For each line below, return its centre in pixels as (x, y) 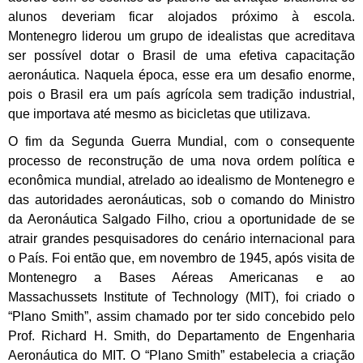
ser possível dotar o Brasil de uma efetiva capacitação (181, 55)
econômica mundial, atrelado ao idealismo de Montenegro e (181, 180)
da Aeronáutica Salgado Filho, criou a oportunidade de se (181, 219)
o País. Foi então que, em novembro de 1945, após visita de (181, 258)
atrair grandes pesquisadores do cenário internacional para (181, 238)
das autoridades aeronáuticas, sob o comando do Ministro (181, 199)
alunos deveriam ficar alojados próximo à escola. (181, 16)
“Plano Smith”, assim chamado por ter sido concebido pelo (181, 316)
